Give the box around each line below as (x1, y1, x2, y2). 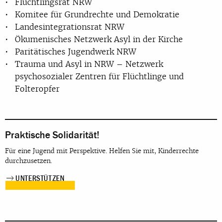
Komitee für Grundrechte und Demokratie (15, 8, 179, 20)
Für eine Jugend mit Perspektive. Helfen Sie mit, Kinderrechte (5, 147, 199, 156)
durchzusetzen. (5, 157, 52, 166)
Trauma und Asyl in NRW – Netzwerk (15, 58, 163, 69)
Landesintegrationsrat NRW (15, 21, 124, 32)
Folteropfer (15, 83, 59, 94)
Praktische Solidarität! (5, 129, 100, 141)
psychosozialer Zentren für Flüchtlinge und (15, 70, 184, 82)
